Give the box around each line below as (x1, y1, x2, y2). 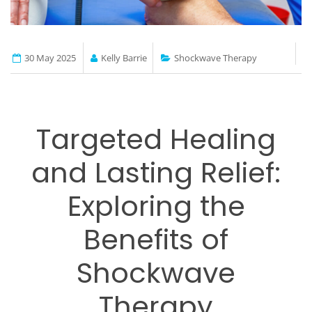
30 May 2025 (24, 51, 76, 64)
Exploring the (67, 186, 245, 226)
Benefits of (84, 219, 228, 259)
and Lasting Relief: (31, 153, 281, 192)
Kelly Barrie (101, 51, 148, 64)
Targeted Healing (36, 119, 276, 159)
